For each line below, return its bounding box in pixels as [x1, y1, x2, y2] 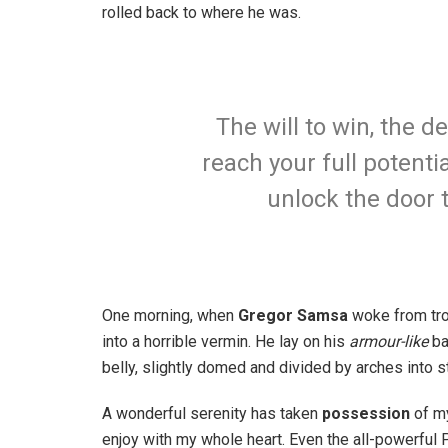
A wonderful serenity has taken [102, 404, 322, 424]
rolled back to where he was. [102, 2, 301, 22]
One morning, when [102, 306, 238, 326]
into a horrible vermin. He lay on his [102, 332, 349, 352]
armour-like [349, 332, 428, 352]
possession [322, 404, 410, 424]
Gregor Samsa [238, 306, 348, 326]
